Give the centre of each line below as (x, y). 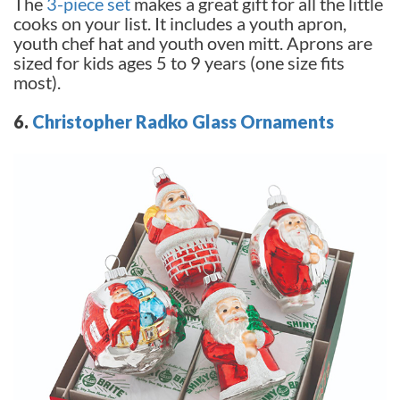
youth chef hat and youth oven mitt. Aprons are (193, 42)
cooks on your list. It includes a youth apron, (180, 23)
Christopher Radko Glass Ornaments (183, 121)
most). (37, 82)
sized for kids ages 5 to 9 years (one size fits (179, 62)
